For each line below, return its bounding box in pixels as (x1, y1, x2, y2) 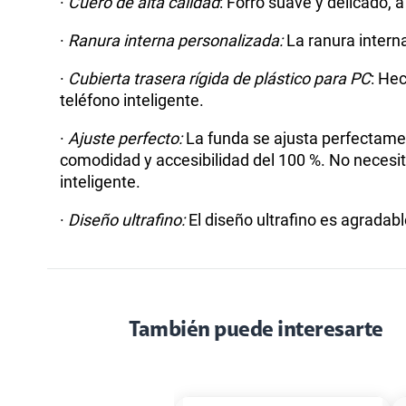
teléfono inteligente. (60, 90, 208, 110)
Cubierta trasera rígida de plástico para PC (68, 68, 371, 88)
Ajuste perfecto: (64, 128, 186, 148)
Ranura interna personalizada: (68, 30, 286, 50)
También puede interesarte (129, 319, 383, 342)
